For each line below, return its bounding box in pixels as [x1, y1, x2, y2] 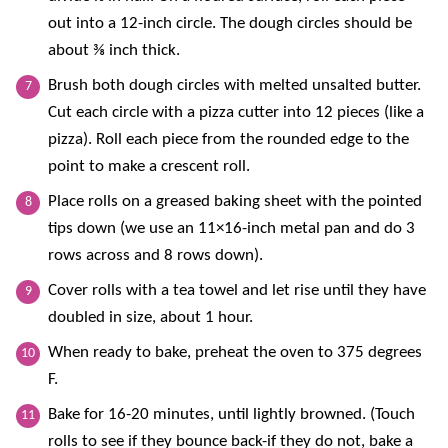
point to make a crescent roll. [48, 157, 250, 175]
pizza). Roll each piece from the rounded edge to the [48, 130, 409, 148]
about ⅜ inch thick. [48, 41, 180, 59]
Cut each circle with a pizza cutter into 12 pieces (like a [48, 103, 424, 121]
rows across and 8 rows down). [48, 246, 263, 264]
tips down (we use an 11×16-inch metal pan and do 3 [48, 219, 415, 237]
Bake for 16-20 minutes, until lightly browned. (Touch [48, 405, 415, 423]
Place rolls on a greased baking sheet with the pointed [48, 192, 422, 210]
